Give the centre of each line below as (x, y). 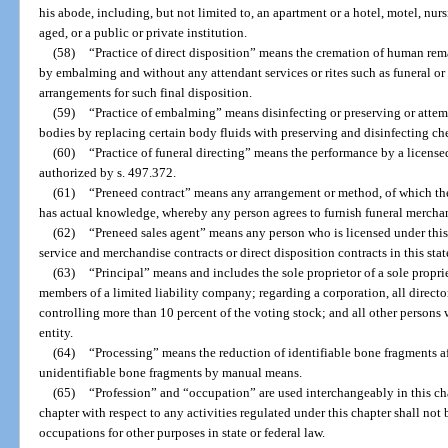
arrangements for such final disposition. (146, 93)
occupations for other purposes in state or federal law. (182, 433)
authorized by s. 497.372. (108, 173)
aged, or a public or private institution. (143, 33)
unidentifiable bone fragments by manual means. (171, 373)
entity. (56, 333)
